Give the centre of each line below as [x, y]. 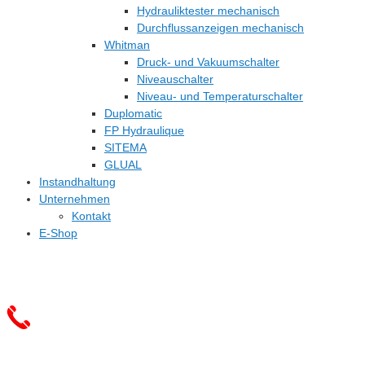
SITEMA [125, 147]
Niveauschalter [175, 79]
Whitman [127, 45]
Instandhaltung [77, 182]
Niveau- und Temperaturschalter [220, 96]
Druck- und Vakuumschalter [208, 62]
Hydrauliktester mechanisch [208, 11]
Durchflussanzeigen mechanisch [220, 28]
